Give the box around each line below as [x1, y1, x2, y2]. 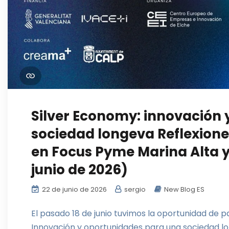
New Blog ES [164, 185, 204, 195]
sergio [123, 185, 146, 195]
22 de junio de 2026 [40, 185, 107, 195]
